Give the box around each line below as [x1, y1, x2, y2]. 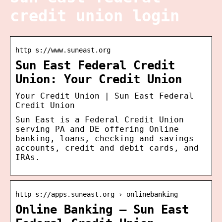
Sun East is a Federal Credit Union [15, 114, 184, 124]
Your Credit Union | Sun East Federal [15, 91, 194, 101]
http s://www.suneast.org [15, 46, 111, 54]
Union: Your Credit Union [15, 72, 182, 86]
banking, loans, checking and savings [15, 133, 194, 143]
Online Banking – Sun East [15, 202, 189, 217]
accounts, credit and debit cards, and [15, 143, 199, 153]
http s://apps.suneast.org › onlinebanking [15, 190, 178, 198]
